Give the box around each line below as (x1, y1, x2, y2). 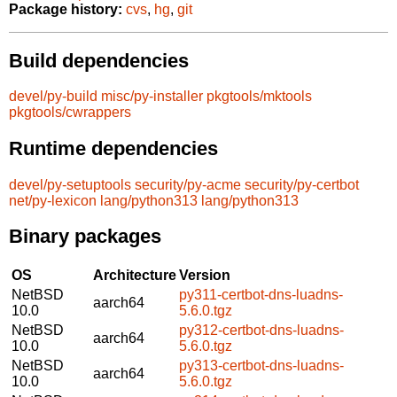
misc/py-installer (101, 89, 203, 105)
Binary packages (9, 225, 161, 248)
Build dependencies (9, 49, 189, 72)
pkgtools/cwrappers (9, 105, 131, 121)
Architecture (93, 267, 176, 283)
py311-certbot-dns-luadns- (179, 286, 343, 302)
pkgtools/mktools (206, 89, 312, 105)
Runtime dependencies (9, 136, 218, 160)
